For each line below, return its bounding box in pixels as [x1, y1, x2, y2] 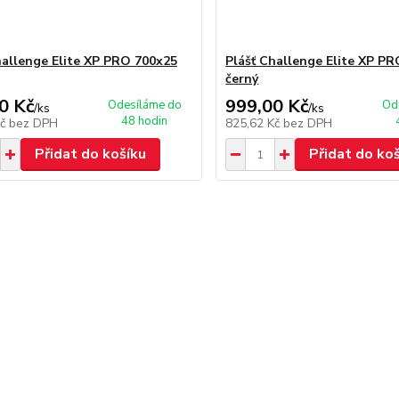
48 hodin [121, 113, 168, 129]
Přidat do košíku [34, 144, 146, 164]
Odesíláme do [107, 97, 182, 113]
